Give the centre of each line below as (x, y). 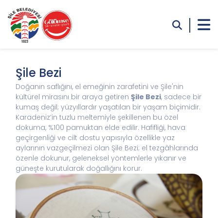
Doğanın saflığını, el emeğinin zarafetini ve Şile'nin (100, 87)
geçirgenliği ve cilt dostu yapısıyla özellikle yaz (95, 138)
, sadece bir (181, 97)
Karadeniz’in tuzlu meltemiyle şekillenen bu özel (97, 117)
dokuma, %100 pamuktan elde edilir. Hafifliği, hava (100, 127)
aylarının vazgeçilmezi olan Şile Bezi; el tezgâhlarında (107, 148)
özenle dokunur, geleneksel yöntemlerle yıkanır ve (101, 158)
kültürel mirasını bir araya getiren (73, 97)
